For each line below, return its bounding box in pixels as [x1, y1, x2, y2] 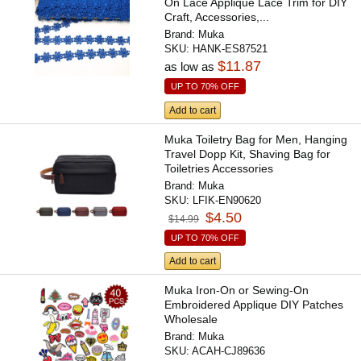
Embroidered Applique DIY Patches [164, 297, 344, 311]
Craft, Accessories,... [164, 10, 270, 24]
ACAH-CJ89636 [192, 344, 266, 357]
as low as [164, 60, 218, 74]
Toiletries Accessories [164, 161, 274, 175]
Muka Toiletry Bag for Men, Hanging [164, 132, 348, 146]
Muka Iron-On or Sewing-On [164, 283, 309, 297]
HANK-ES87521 [193, 43, 268, 56]
